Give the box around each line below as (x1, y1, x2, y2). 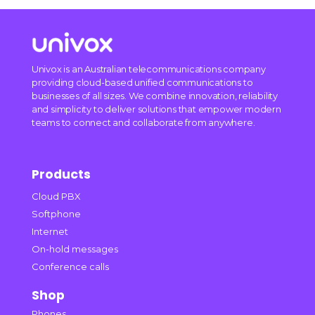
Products (31, 166, 91, 184)
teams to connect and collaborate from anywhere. (31, 117, 255, 129)
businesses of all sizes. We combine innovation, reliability (31, 90, 278, 102)
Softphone (31, 208, 81, 220)
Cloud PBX (31, 191, 81, 202)
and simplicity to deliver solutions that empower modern (31, 103, 281, 115)
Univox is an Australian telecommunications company (31, 63, 266, 75)
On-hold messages (31, 243, 118, 255)
